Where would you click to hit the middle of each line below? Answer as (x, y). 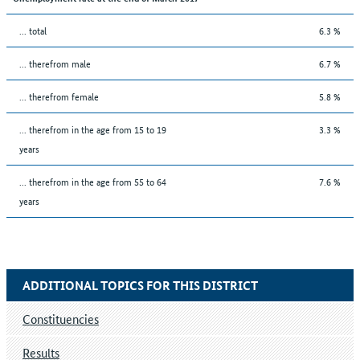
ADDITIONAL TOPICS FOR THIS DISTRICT (140, 285)
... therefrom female (59, 96)
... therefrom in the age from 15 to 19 (93, 129)
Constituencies (61, 318)
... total (33, 30)
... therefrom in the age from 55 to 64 (93, 181)
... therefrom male (55, 63)
